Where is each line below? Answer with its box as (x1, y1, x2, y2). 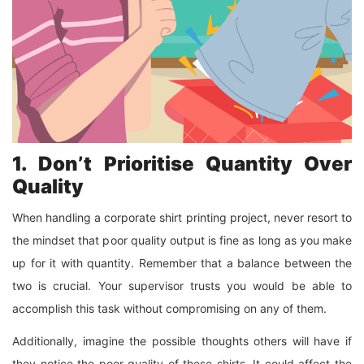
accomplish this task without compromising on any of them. (12, 301, 327, 315)
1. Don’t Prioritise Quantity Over (12, 151, 352, 175)
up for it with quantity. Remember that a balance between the (12, 255, 352, 270)
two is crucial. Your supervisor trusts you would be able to (12, 278, 352, 292)
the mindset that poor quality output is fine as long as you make (12, 232, 352, 247)
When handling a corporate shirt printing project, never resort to (12, 210, 352, 224)
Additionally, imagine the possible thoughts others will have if (12, 333, 352, 348)
